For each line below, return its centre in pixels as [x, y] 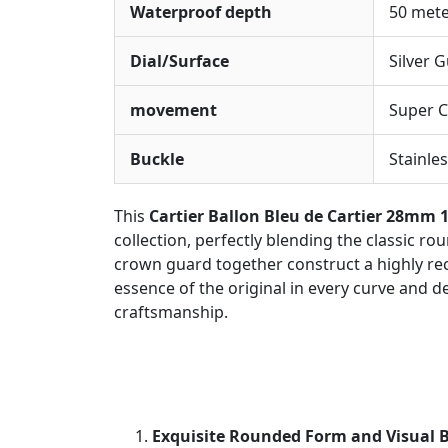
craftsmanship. [171, 312]
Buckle [157, 159]
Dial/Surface [179, 61]
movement [173, 110]
